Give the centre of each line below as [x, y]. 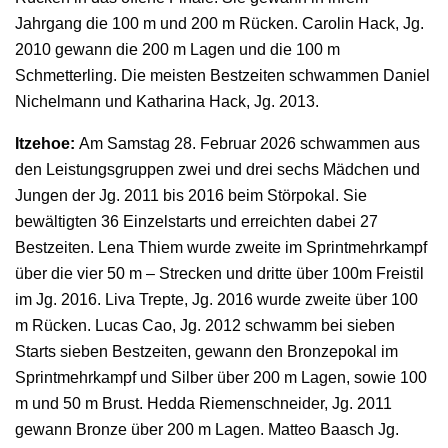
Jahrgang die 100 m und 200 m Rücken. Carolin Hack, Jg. [219, 24]
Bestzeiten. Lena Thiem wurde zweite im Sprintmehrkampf [221, 248]
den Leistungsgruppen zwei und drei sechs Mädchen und [217, 170]
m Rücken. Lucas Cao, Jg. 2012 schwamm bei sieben [205, 326]
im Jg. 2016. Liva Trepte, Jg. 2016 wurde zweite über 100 [216, 300]
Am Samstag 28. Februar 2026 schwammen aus [249, 144]
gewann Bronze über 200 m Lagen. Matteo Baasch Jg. [207, 430]
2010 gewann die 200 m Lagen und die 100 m [177, 50]
